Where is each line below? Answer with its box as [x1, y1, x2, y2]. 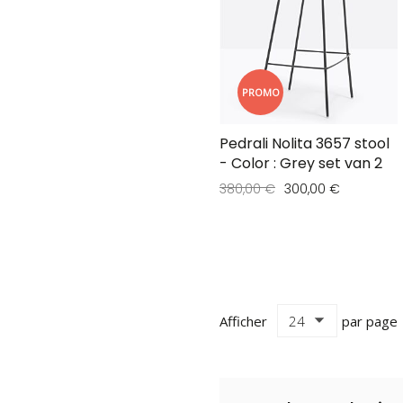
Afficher [219, 312, 267, 331]
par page [341, 312, 398, 331]
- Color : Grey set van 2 [219, 153, 382, 175]
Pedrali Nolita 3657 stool [219, 133, 390, 155]
